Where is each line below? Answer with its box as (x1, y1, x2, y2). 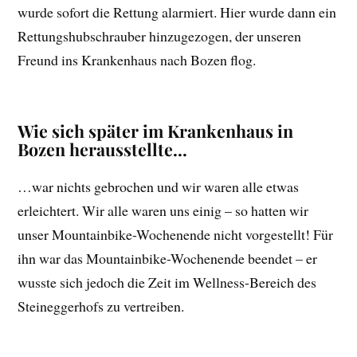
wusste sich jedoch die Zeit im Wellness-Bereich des (18, 272, 317, 292)
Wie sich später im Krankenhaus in (18, 119, 294, 142)
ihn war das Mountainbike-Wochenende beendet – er (18, 248, 318, 268)
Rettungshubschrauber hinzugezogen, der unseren (18, 25, 302, 45)
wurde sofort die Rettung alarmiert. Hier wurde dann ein (18, 2, 337, 22)
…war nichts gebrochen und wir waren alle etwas (18, 176, 300, 196)
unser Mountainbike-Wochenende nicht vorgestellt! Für (18, 224, 334, 244)
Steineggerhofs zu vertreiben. (18, 296, 185, 316)
